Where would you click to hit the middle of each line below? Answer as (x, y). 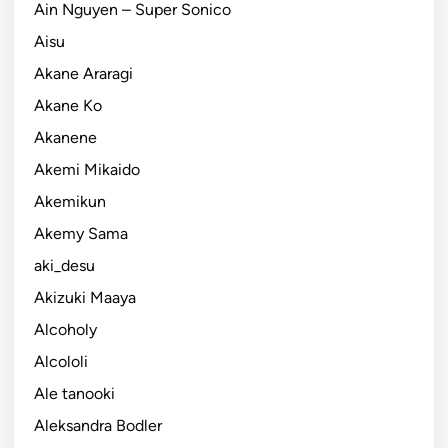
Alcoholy (65, 329)
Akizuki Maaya (85, 297)
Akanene (65, 137)
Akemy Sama (81, 233)
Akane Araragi (83, 73)
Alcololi (61, 361)
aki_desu (64, 265)
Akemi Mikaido (87, 169)
